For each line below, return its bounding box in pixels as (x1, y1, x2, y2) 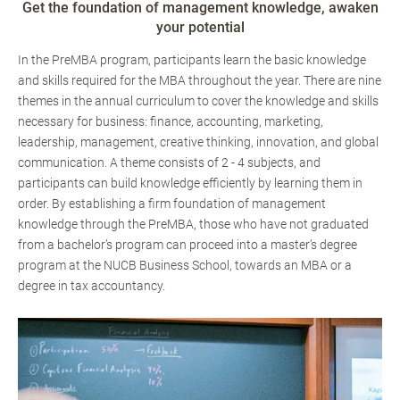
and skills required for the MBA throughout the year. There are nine (18, 73, 381, 88)
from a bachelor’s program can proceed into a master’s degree (18, 237, 357, 253)
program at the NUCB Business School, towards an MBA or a (18, 258, 352, 273)
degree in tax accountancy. (18, 279, 165, 294)
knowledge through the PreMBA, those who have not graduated (18, 217, 369, 232)
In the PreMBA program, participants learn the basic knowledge (18, 53, 366, 68)
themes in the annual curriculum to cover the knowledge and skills (18, 94, 379, 109)
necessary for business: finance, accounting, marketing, (18, 114, 323, 129)
